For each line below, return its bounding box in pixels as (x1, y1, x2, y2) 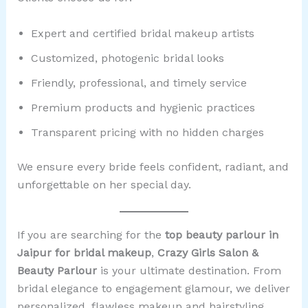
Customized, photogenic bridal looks (30, 51, 224, 65)
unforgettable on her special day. (16, 177, 191, 191)
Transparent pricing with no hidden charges (30, 125, 264, 139)
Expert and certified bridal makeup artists (30, 26, 254, 40)
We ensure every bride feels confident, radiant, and (16, 159, 289, 173)
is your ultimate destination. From (96, 264, 281, 278)
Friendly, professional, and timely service (30, 76, 247, 89)
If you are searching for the (16, 228, 165, 242)
